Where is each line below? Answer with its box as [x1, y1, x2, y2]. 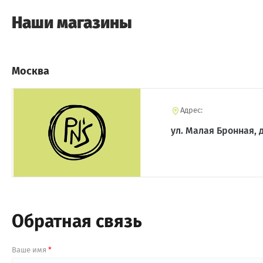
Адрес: [180, 106, 203, 115]
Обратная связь [12, 211, 142, 232]
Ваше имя [12, 245, 48, 255]
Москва [12, 65, 49, 78]
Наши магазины [12, 13, 132, 33]
